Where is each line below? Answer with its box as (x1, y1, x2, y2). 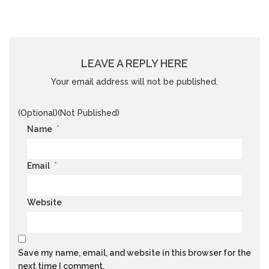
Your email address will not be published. (51, 76, 218, 86)
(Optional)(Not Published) (18, 107, 119, 118)
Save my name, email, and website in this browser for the (18, 247, 251, 258)
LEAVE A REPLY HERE (81, 56, 188, 70)
